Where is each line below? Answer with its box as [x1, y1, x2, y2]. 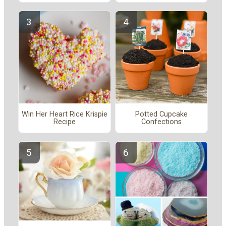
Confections [141, 118, 182, 127]
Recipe [53, 118, 76, 127]
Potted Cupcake [135, 110, 188, 119]
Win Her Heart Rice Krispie [22, 110, 107, 119]
